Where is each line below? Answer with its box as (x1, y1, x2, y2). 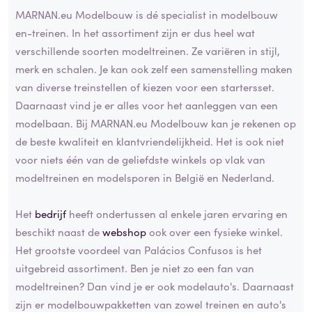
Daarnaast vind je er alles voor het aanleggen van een (15, 97, 278, 113)
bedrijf (35, 206, 66, 221)
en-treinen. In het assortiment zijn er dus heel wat (15, 25, 255, 40)
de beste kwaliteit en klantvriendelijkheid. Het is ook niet (15, 134, 284, 149)
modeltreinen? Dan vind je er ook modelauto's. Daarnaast (15, 279, 294, 294)
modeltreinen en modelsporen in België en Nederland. (15, 170, 274, 185)
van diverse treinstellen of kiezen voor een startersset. (15, 79, 274, 95)
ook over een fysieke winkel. (146, 224, 283, 240)
